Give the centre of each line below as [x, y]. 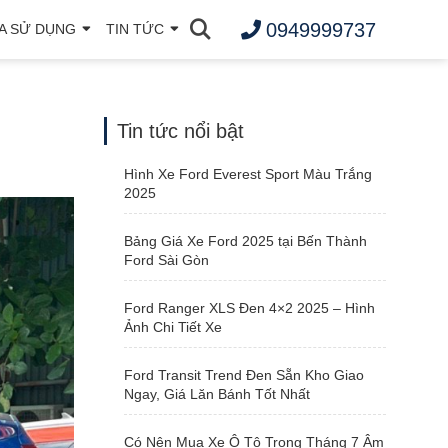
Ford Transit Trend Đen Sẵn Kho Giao [243, 375]
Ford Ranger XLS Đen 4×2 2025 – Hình [249, 308]
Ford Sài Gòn [166, 260]
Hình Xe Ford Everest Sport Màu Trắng [247, 174]
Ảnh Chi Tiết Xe [172, 327]
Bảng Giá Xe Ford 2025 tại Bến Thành [245, 241]
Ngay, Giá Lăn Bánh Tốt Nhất [216, 394]
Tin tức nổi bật [180, 131]
